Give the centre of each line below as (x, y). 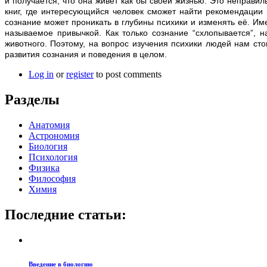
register (80, 74)
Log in (41, 74)
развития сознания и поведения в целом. (86, 55)
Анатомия (49, 125)
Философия (52, 178)
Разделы (32, 100)
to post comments (128, 74)
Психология (53, 157)
